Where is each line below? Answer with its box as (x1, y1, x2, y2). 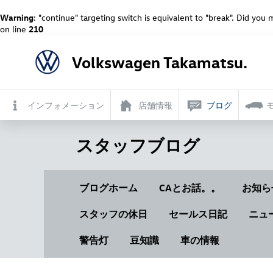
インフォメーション (27, 99, 104, 111)
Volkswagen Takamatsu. (71, 52, 247, 72)
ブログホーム (79, 182, 138, 194)
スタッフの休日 (79, 208, 147, 220)
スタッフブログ (76, 134, 200, 155)
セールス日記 (168, 208, 227, 220)
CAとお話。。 (158, 182, 221, 194)
